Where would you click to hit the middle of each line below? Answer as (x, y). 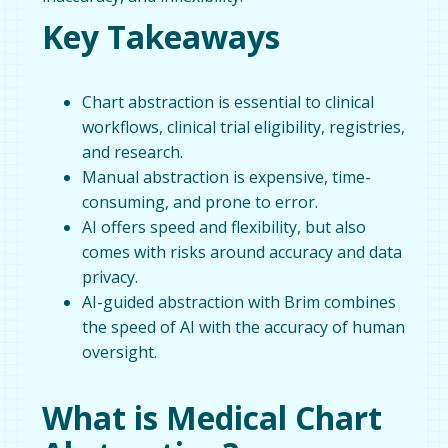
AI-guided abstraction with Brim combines (239, 301)
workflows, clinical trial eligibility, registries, (244, 126)
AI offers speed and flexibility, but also (224, 226)
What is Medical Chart (212, 417)
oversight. (120, 351)
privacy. (110, 276)
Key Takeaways (161, 36)
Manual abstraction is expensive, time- (227, 176)
